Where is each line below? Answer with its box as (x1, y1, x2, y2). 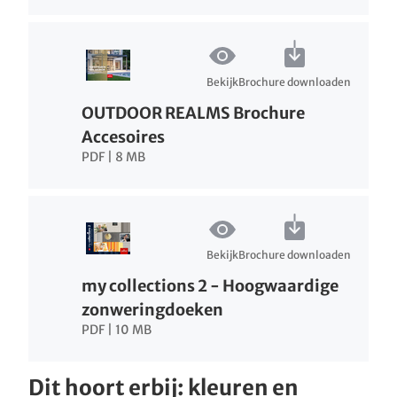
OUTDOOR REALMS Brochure (82, 102, 305, 123)
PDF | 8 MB (82, 148, 145, 165)
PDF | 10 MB (82, 322, 152, 339)
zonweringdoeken (82, 300, 223, 321)
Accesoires (82, 126, 165, 147)
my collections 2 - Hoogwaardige (82, 276, 339, 297)
